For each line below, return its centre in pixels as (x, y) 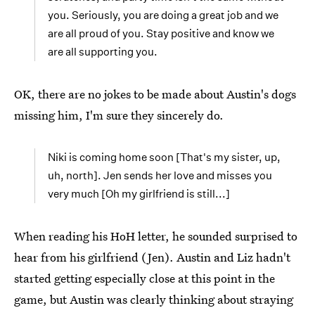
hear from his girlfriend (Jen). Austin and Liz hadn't (152, 257)
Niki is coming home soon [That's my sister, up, (164, 157)
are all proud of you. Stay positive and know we (161, 33)
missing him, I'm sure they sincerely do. (119, 115)
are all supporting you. (103, 52)
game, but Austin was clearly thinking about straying (154, 299)
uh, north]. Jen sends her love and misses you (160, 175)
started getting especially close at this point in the (144, 278)
